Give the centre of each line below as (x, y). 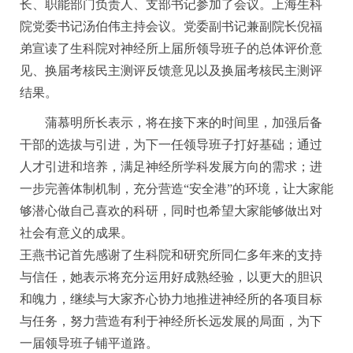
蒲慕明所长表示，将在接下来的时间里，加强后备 (184, 123)
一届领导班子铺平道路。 (89, 343)
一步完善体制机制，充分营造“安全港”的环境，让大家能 (176, 189)
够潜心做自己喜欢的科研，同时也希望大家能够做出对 (171, 211)
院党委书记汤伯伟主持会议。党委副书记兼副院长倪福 (171, 26)
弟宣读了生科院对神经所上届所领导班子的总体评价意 (171, 48)
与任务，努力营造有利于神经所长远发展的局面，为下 (171, 321)
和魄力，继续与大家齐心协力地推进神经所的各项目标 (171, 299)
